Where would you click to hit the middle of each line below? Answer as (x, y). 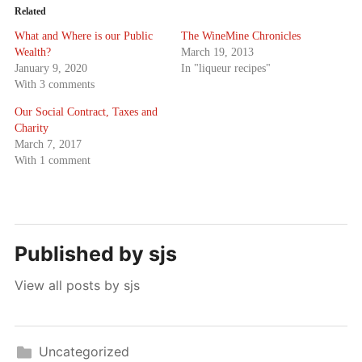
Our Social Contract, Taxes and (86, 112)
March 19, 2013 (217, 53)
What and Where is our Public (83, 36)
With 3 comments (54, 85)
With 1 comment (52, 161)
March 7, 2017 (48, 145)
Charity (31, 128)
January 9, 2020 (51, 69)
